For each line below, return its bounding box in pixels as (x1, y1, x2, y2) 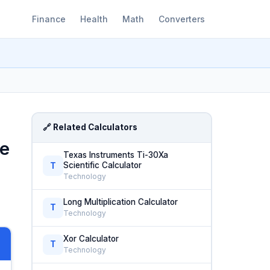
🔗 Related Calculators (43, 122, 138, 133)
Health (80, 13, 108, 24)
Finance (32, 13, 66, 24)
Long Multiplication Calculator (63, 196, 178, 207)
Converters (159, 13, 205, 24)
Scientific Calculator (63, 160, 142, 170)
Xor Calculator (63, 233, 119, 243)
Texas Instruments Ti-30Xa (63, 149, 169, 160)
